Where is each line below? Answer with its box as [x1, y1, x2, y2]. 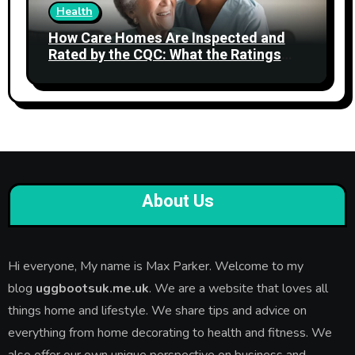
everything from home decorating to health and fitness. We [7, 323, 332, 342]
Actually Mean [48, 60, 142, 82]
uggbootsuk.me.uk [32, 279, 149, 297]
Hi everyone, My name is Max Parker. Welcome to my [7, 257, 303, 275]
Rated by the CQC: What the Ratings [48, 44, 281, 66]
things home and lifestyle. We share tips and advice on [7, 301, 307, 319]
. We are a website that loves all [148, 279, 328, 297]
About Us [141, 188, 214, 214]
